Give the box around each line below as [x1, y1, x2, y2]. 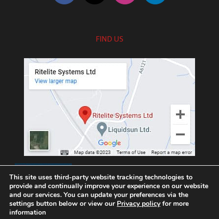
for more [160, 199, 189, 208]
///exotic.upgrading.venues [79, 167, 178, 178]
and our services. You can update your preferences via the [9, 190, 188, 199]
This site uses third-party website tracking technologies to [9, 173, 193, 182]
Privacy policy [117, 199, 160, 208]
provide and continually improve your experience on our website [9, 181, 208, 191]
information [9, 208, 46, 217]
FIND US [96, 35, 123, 44]
